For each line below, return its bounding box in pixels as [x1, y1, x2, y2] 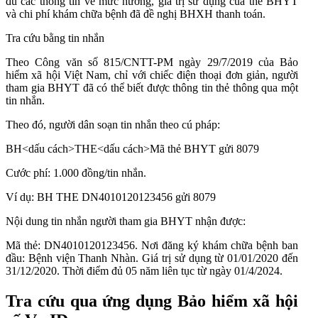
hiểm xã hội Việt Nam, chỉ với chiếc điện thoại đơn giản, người [6, 69, 298, 82]
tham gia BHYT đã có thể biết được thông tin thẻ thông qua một [6, 82, 298, 94]
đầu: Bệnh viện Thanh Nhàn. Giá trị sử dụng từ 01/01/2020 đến [6, 252, 298, 265]
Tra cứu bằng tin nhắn [6, 32, 104, 45]
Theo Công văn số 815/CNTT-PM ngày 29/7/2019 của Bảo [6, 56, 298, 69]
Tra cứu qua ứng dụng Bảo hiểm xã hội [6, 292, 298, 311]
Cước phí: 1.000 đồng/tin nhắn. [6, 167, 146, 180]
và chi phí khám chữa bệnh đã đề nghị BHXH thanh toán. [6, 8, 265, 21]
